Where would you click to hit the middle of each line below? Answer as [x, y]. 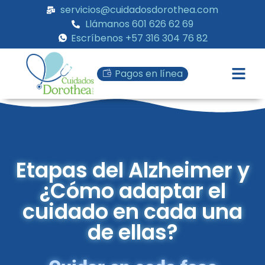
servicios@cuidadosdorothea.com [139, 10]
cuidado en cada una [132, 212]
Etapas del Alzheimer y [132, 170]
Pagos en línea [149, 73]
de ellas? [132, 232]
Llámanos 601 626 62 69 [139, 24]
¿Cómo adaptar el [132, 191]
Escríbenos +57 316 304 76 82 [139, 38]
